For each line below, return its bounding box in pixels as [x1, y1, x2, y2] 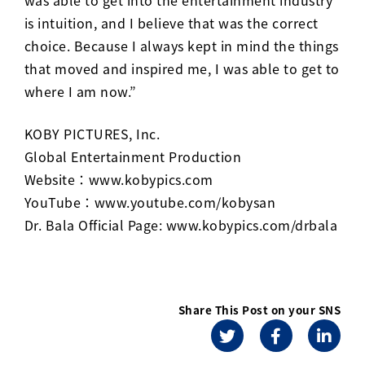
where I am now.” [24, 81, 141, 101]
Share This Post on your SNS [178, 301, 341, 319]
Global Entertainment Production [24, 146, 242, 166]
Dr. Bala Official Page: [24, 214, 166, 235]
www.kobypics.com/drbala [165, 214, 338, 235]
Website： [24, 169, 89, 189]
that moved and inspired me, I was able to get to [24, 58, 340, 78]
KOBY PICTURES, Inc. [24, 123, 161, 143]
